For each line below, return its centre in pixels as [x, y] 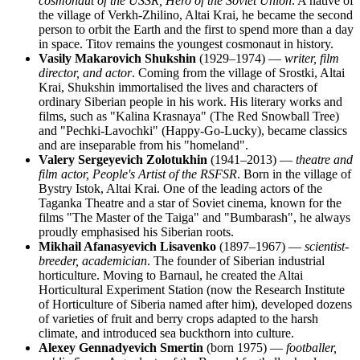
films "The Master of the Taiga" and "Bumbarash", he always [194, 217]
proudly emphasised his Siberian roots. [136, 231]
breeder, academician [93, 260]
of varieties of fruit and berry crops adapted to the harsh [178, 318]
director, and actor [85, 72]
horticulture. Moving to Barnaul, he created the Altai [171, 275]
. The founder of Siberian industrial [236, 260]
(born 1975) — [245, 347]
